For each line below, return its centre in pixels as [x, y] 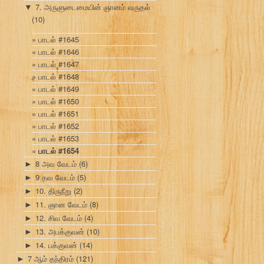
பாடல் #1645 [59, 39]
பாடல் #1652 [59, 126]
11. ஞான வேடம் [61, 204]
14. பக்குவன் [56, 245]
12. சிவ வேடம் [59, 218]
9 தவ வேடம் [55, 177]
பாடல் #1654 [59, 151]
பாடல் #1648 [59, 77]
